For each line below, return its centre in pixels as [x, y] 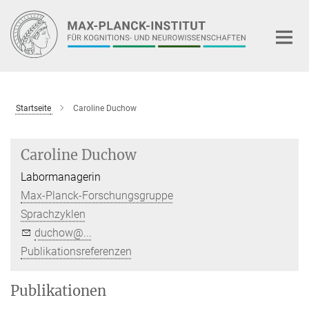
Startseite [33, 108]
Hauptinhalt [32, 13]
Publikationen [58, 290]
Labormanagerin [61, 177]
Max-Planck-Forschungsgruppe [97, 195]
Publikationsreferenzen [76, 251]
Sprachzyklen [53, 214]
